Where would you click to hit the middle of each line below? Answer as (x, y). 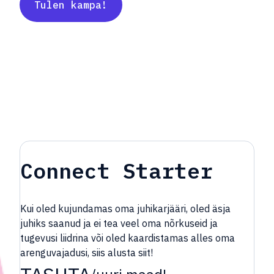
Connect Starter (117, 171)
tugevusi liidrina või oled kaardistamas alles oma (128, 238)
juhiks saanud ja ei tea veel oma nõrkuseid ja (119, 223)
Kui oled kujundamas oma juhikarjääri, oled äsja (125, 208)
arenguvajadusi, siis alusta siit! (87, 252)
